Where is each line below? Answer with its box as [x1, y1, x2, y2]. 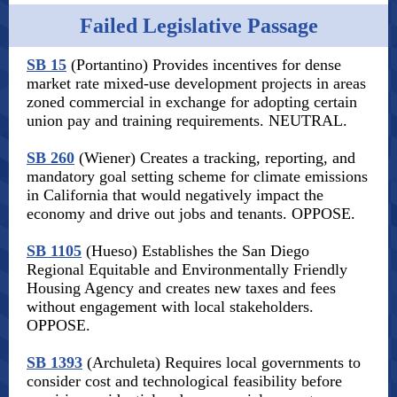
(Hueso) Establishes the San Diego [82, 242, 309, 260]
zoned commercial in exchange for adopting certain [27, 93, 357, 111]
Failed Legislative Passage [79, 14, 318, 37]
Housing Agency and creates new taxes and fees [27, 279, 336, 297]
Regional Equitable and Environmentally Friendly [27, 261, 347, 278]
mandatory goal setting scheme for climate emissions [27, 167, 368, 185]
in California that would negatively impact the [27, 186, 323, 204]
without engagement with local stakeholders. [27, 298, 314, 315]
